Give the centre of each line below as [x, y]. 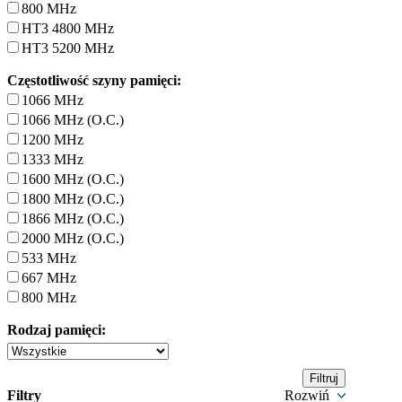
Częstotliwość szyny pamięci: [94, 80]
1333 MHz [52, 159]
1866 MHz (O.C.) [73, 218]
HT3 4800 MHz [68, 28]
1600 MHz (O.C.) [73, 179]
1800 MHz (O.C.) [73, 199]
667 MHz [49, 278]
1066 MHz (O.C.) [73, 120]
